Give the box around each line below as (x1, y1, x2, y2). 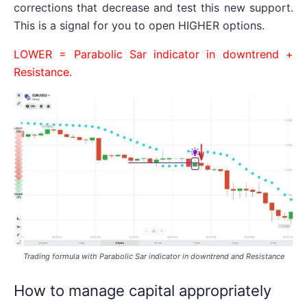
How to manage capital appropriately (14, 281, 271, 299)
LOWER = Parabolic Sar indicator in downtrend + (14, 47, 293, 61)
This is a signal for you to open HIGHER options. (14, 18, 265, 32)
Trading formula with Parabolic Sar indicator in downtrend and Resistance (23, 251, 284, 261)
